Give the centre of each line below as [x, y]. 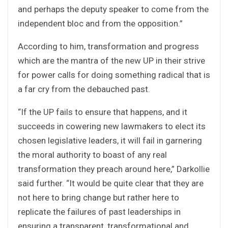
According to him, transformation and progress [108, 46]
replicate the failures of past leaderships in [99, 211]
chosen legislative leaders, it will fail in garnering [110, 140]
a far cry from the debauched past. [84, 89]
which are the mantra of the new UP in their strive [111, 60]
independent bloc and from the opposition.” [100, 23]
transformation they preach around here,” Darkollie [114, 169]
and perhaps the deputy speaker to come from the [113, 9]
